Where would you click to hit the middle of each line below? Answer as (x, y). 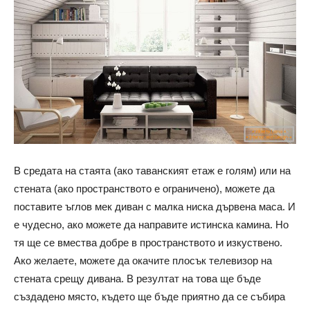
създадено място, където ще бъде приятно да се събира (149, 297)
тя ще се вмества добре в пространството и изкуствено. (148, 243)
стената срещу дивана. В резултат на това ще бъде (137, 279)
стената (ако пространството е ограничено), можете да (144, 189)
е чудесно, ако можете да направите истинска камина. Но (151, 225)
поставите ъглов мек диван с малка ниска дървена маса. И (155, 207)
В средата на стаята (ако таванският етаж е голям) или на (152, 171)
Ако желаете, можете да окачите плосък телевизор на (143, 261)
